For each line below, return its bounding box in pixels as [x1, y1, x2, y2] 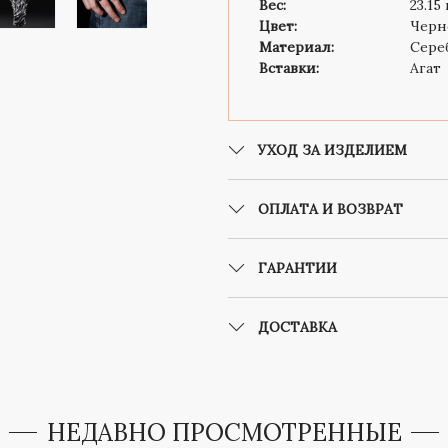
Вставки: [259, 58, 319, 77]
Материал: [259, 37, 334, 56]
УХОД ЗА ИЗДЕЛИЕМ [258, 140, 407, 159]
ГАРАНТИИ [258, 258, 337, 277]
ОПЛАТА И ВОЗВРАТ [258, 199, 403, 218]
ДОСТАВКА [258, 317, 337, 336]
